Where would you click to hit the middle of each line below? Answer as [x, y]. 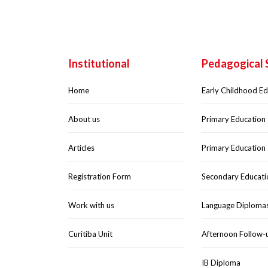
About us [84, 119]
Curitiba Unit [90, 234]
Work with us [91, 205]
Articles [81, 148]
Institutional [99, 63]
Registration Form [100, 176]
